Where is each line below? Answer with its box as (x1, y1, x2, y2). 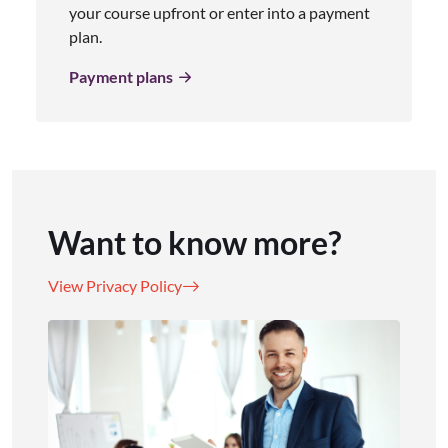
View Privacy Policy (48, 275, 182, 295)
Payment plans (69, 66, 173, 86)
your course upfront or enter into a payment (69, 2, 370, 22)
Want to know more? (48, 222, 341, 262)
